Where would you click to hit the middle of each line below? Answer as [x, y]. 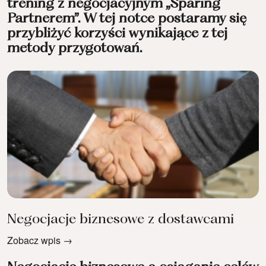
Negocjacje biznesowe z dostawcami [121, 220]
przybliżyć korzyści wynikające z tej [117, 34]
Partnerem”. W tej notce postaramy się [127, 19]
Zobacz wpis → [40, 240]
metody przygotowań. [75, 49]
